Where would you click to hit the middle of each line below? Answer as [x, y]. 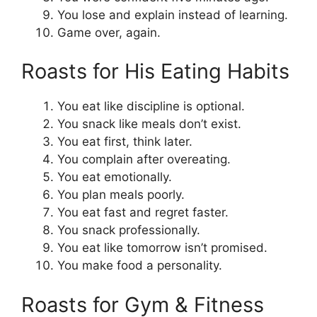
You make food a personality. [140, 266]
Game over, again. [109, 32]
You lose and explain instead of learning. [173, 15]
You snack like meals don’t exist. [149, 124]
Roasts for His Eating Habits [155, 71]
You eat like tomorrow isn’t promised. [162, 248]
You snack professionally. [129, 230]
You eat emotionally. [115, 177]
